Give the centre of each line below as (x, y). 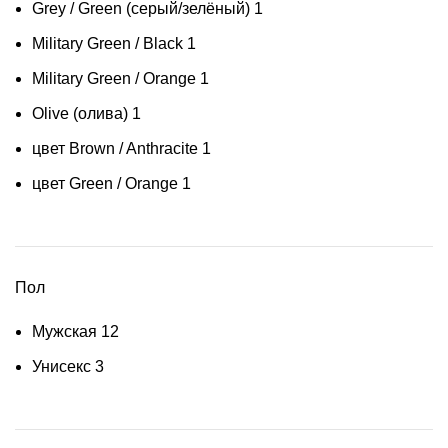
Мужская (64, 331)
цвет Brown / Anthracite (115, 148)
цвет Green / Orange (105, 183)
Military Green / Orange (114, 78)
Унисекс (61, 366)
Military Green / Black (107, 43)
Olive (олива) (80, 113)
